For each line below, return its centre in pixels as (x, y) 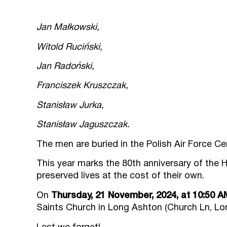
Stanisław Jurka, (70, 105)
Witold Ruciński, (69, 47)
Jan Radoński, (65, 66)
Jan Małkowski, (68, 28)
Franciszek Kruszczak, (82, 86)
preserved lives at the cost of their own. (120, 176)
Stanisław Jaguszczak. (83, 125)
